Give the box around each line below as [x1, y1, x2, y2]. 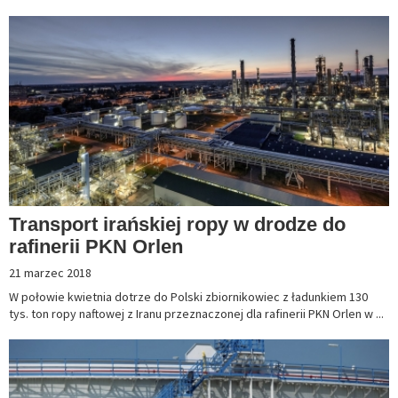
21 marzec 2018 [9, 265, 92, 282]
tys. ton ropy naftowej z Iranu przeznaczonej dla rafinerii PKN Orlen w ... [9, 306, 384, 322]
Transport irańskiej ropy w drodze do [9, 213, 346, 236]
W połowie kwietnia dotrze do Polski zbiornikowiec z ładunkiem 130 [9, 289, 368, 306]
